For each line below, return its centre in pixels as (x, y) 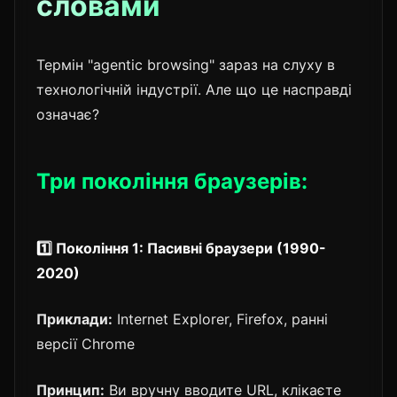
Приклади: (74, 319)
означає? (68, 114)
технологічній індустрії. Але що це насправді (194, 89)
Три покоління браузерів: (172, 181)
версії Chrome (86, 343)
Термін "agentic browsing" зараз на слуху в (186, 64)
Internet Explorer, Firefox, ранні (220, 319)
